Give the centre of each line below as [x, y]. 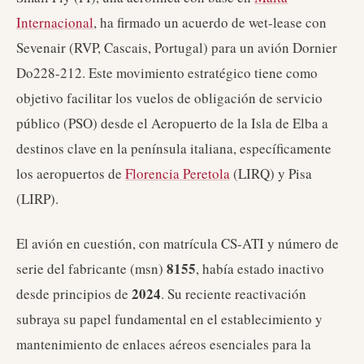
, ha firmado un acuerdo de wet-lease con [210, 22]
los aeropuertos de [71, 173]
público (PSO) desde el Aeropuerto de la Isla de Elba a [172, 123]
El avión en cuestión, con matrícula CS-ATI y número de [178, 243]
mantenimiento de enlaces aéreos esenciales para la [164, 344]
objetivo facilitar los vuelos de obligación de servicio [169, 98]
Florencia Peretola [178, 173]
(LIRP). [37, 199]
